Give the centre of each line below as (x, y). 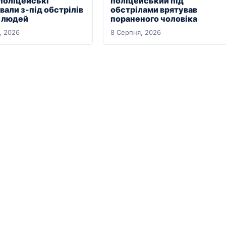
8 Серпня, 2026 (136, 32)
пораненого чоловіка (154, 18)
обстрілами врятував (154, 9)
